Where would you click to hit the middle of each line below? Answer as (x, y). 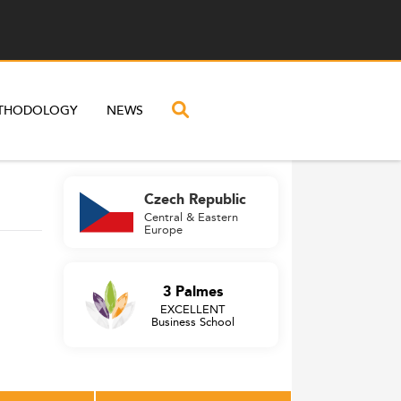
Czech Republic (195, 200)
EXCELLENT (193, 309)
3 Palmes (192, 292)
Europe (163, 229)
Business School (192, 321)
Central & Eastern (191, 216)
